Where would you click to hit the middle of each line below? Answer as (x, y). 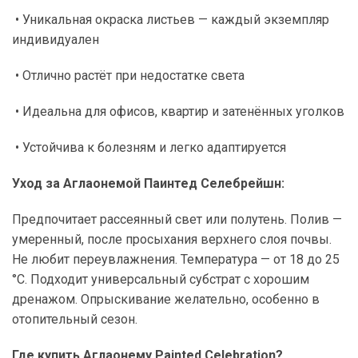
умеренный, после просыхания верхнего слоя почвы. (172, 239)
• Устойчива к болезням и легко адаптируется (151, 147)
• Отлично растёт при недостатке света (130, 75)
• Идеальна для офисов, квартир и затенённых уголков (180, 111)
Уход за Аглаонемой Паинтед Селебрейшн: (148, 183)
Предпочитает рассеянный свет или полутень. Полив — (177, 219)
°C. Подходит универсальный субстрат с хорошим (161, 279)
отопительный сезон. (75, 319)
